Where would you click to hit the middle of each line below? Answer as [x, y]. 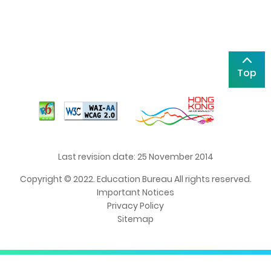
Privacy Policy [135, 205]
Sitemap [135, 219]
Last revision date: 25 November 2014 [135, 156]
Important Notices [135, 192]
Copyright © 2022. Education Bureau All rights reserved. [135, 179]
